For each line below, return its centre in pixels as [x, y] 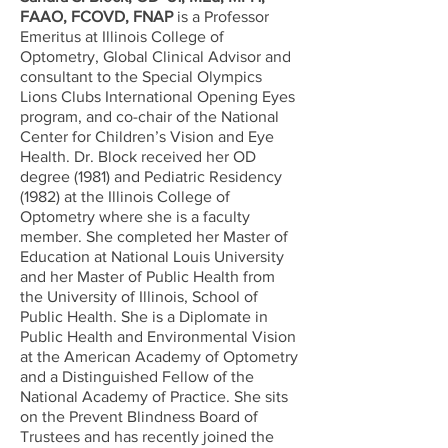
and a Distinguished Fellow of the [137, 376]
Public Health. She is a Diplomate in [144, 316]
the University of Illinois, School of [139, 296]
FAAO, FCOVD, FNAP [96, 16]
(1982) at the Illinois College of [125, 196]
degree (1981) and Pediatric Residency [151, 176]
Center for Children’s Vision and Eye [147, 136]
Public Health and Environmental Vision [158, 336]
